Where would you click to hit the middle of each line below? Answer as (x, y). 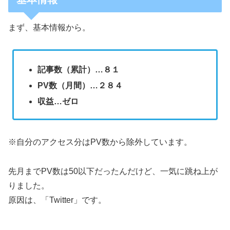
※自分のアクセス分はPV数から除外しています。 (100, 142)
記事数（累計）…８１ (78, 69)
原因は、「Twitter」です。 (57, 200)
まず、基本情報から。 (49, 27)
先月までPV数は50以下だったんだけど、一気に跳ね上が (113, 171)
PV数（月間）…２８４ (80, 85)
